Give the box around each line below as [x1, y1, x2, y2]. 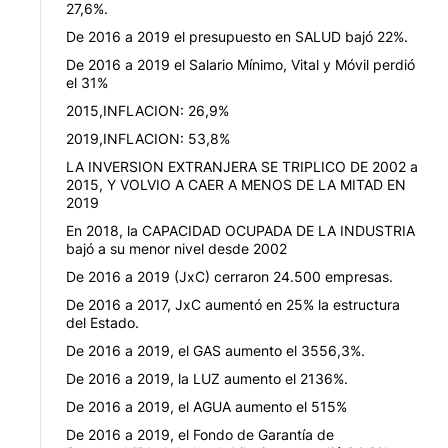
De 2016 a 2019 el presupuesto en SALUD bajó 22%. [66, 27, 408, 45]
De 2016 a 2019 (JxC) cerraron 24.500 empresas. [66, 267, 393, 285]
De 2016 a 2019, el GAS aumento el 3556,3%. [66, 341, 365, 359]
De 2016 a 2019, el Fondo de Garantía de [66, 425, 334, 443]
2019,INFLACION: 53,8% [66, 129, 230, 147]
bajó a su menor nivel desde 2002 [66, 239, 287, 257]
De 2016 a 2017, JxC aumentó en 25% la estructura [66, 295, 400, 313]
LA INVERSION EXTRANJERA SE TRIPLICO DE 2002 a [66, 157, 418, 175]
